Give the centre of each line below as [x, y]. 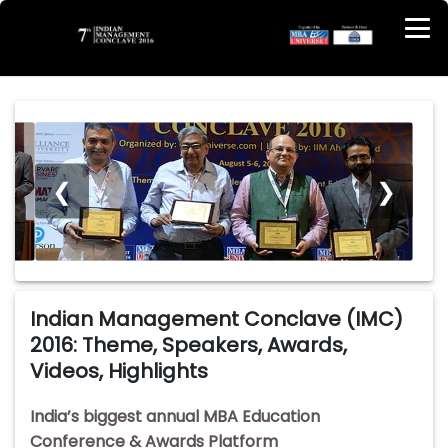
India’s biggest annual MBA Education [175, 417]
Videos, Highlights [119, 371]
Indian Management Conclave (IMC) [216, 319]
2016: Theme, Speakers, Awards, [188, 345]
